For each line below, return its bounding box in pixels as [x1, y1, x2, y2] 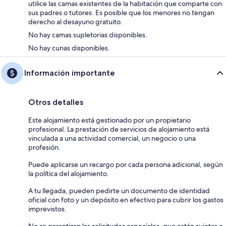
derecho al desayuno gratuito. [28, 17, 123, 26]
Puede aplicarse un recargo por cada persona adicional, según [28, 159, 223, 169]
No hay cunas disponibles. [28, 43, 110, 52]
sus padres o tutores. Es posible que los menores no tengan [28, 8, 214, 17]
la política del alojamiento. [28, 168, 109, 178]
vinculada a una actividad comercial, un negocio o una [28, 133, 196, 143]
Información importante [24, 68, 115, 78]
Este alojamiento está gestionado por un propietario [28, 115, 191, 125]
